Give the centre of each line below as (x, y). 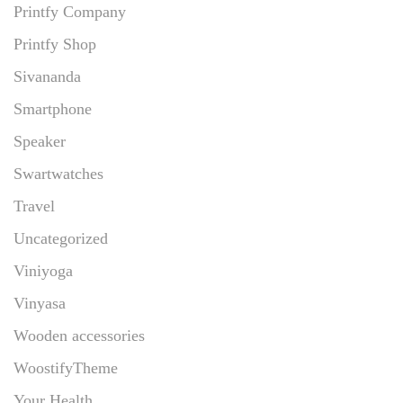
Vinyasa (40, 303)
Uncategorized (61, 238)
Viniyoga (43, 270)
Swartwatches (58, 173)
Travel (34, 206)
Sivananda (47, 76)
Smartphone (53, 108)
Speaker (40, 141)
